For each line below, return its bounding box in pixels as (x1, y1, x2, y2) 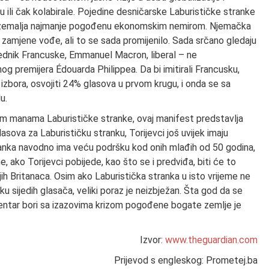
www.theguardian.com (165, 234, 258, 246)
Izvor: (140, 234, 166, 246)
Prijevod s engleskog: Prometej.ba (114, 254, 258, 266)
